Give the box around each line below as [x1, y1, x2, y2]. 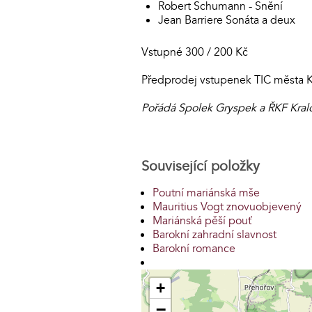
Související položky [141, 156, 260, 175]
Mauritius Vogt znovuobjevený [153, 198, 302, 214]
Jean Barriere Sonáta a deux [158, 12, 295, 28]
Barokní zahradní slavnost [153, 226, 276, 242]
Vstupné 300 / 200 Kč [141, 44, 251, 60]
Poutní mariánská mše [153, 185, 260, 201]
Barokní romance [153, 240, 235, 256]
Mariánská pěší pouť [153, 212, 251, 228]
